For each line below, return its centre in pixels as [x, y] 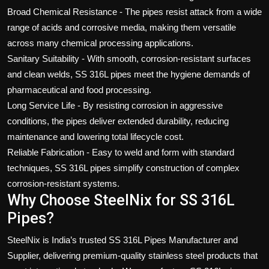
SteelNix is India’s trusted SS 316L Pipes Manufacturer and [122, 240]
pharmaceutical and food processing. [79, 89]
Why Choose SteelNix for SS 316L [121, 200]
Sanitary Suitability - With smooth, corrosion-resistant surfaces [129, 58]
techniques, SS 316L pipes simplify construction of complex [123, 168]
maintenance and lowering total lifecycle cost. [95, 136]
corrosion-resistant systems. [63, 183]
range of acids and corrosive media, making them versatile [122, 27]
